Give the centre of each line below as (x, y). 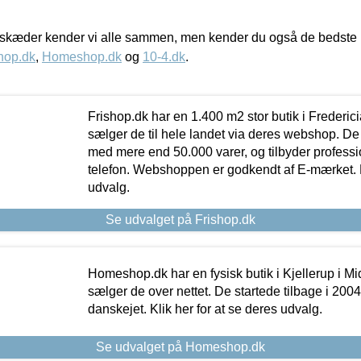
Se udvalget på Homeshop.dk (180, 346)
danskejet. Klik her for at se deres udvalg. (205, 309)
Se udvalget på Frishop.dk (180, 219)
